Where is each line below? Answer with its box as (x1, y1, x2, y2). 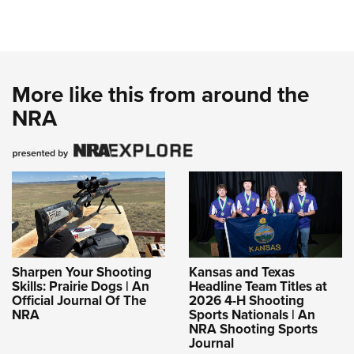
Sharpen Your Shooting (12, 262, 152, 282)
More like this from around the (12, 78, 309, 111)
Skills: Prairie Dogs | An (12, 276, 149, 296)
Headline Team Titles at (189, 276, 327, 296)
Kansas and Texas (189, 262, 295, 282)
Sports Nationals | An (189, 304, 315, 325)
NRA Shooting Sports (189, 318, 318, 339)
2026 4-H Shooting (189, 290, 304, 311)
